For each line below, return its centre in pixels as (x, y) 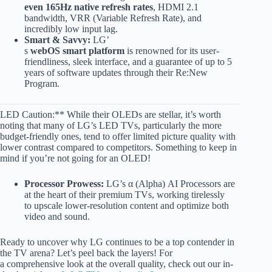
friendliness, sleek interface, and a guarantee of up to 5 (128, 62)
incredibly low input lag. (71, 29)
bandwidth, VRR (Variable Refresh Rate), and (113, 18)
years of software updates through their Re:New (116, 73)
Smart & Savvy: (57, 40)
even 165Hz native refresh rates (89, 7)
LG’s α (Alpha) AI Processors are (169, 184)
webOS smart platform (77, 51)
